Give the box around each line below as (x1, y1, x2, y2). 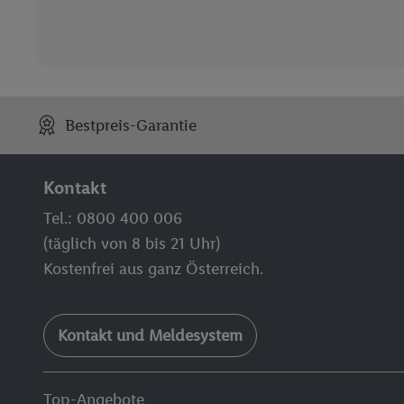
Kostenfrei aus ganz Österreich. (43, 259, 263, 279)
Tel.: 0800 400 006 (43, 208, 182, 228)
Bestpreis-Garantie (65, 115, 197, 135)
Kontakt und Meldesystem (58, 326, 243, 345)
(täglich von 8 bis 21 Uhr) (43, 234, 220, 253)
